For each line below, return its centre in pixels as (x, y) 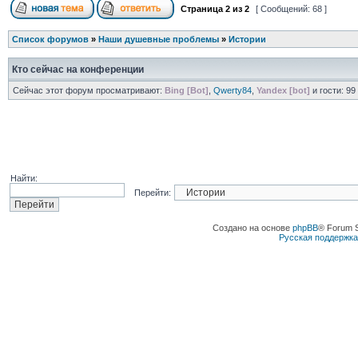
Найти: (24, 178)
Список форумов (50, 39)
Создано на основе (252, 228)
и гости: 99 (332, 90)
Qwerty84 (232, 90)
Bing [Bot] (186, 90)
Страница (201, 9)
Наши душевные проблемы (158, 39)
